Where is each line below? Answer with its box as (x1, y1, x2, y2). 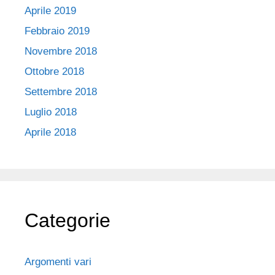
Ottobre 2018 (25, 65, 84, 77)
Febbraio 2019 (25, 25, 90, 37)
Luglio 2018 (25, 106, 77, 118)
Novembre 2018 (25, 45, 97, 57)
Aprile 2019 (25, 4, 76, 17)
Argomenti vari (25, 255, 91, 268)
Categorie (25, 209, 110, 231)
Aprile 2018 (25, 126, 76, 138)
